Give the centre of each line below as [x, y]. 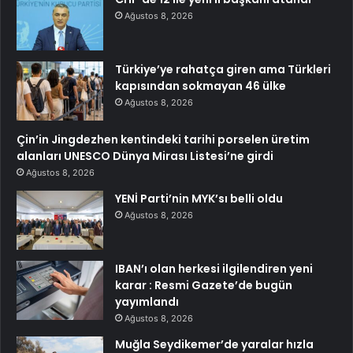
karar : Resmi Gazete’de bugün [204, 285]
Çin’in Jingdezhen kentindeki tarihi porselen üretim [163, 139]
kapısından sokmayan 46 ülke [201, 85]
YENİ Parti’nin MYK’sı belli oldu [199, 198]
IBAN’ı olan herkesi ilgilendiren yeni [214, 268]
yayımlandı [147, 301]
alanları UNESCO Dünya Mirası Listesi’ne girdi [145, 156]
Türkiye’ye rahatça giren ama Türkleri [223, 69]
